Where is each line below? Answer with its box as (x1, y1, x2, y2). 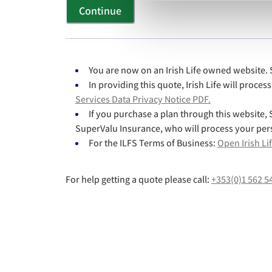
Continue (79, 3, 121, 18)
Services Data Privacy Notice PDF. (75, 93, 211, 106)
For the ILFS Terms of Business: (89, 137, 216, 150)
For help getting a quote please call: (66, 173, 209, 186)
